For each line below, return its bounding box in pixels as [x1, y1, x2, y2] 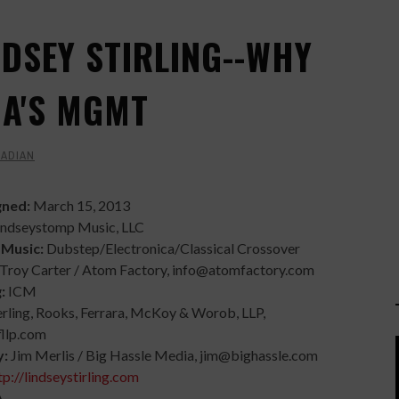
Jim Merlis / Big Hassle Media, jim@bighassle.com [11, 346, 318, 363]
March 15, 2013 [33, 197, 130, 214]
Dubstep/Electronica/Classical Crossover [46, 240, 300, 256]
